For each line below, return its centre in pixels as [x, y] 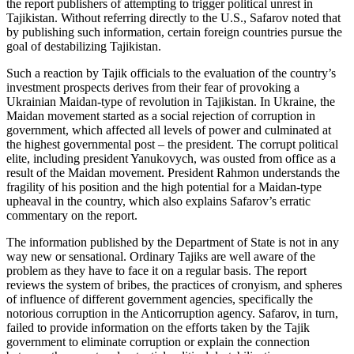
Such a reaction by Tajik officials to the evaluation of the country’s [171, 73]
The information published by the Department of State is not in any [173, 243]
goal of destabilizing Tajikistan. [84, 47]
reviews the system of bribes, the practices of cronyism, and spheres [174, 285]
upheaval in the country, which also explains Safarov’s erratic [158, 201]
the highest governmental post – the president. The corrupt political [172, 145]
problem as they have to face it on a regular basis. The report [156, 271]
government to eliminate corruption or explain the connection [158, 342]
